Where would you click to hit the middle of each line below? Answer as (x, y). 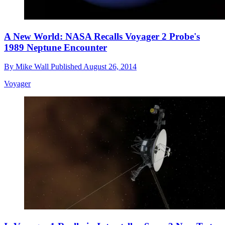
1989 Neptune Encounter (55, 47)
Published (67, 67)
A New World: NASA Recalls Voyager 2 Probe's (102, 36)
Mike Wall (33, 67)
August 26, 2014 (110, 67)
